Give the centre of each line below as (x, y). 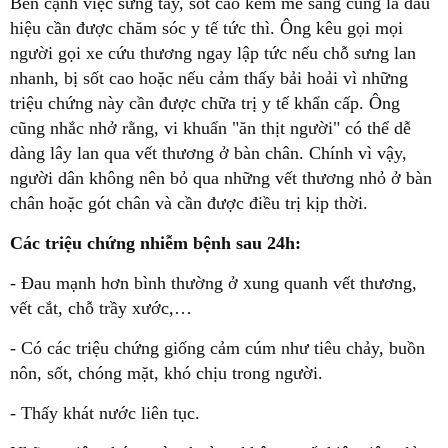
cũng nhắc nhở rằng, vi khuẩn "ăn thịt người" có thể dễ (210, 128)
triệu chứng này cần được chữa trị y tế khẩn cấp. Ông (205, 103)
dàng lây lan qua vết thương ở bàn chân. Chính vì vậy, (208, 153)
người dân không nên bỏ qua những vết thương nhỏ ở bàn (221, 178)
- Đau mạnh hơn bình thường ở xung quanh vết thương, (213, 283)
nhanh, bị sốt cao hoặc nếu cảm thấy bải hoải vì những (209, 78)
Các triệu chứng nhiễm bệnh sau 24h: (155, 243)
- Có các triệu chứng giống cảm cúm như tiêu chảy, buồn (217, 348)
